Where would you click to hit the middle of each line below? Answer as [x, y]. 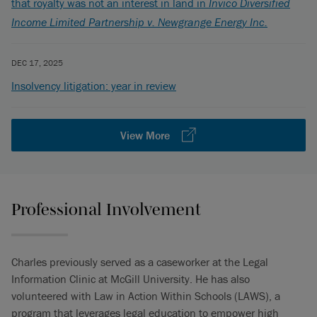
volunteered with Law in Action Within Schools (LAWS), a [146, 296]
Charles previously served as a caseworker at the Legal [140, 262]
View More [145, 135]
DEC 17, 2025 [37, 63]
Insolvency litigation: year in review [94, 86]
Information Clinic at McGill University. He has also [131, 279]
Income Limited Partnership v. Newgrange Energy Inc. [139, 22]
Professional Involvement [106, 209]
